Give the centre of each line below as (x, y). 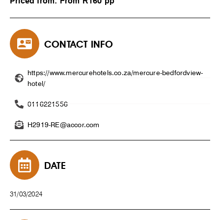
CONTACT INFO (79, 44)
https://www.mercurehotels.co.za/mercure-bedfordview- (115, 72)
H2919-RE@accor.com (64, 124)
